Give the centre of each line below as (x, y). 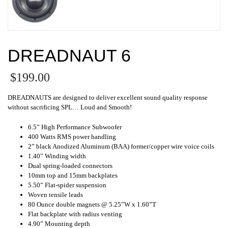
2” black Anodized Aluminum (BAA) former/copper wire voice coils (121, 146)
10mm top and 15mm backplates (73, 175)
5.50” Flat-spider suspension (67, 185)
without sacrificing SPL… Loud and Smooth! (70, 107)
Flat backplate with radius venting (75, 214)
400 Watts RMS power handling (72, 136)
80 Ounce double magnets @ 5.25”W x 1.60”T (92, 204)
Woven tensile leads (55, 194)
